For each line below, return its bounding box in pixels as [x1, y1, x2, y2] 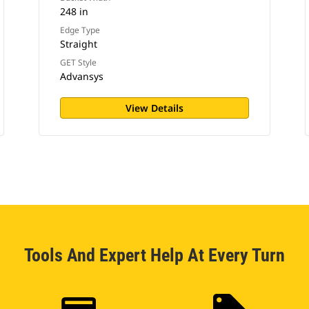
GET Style [59, 57, 97, 68]
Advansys [59, 70, 103, 83]
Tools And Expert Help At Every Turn [24, 245, 285, 266]
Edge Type [59, 24, 100, 36]
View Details [125, 101, 183, 114]
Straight [59, 37, 97, 50]
